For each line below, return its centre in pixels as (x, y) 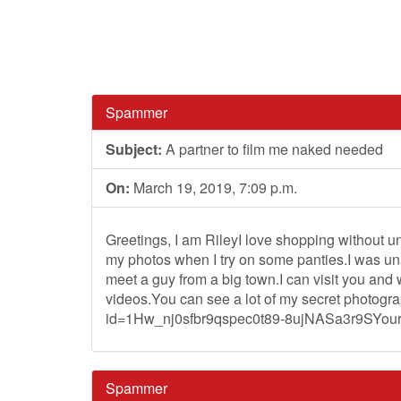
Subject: (134, 149)
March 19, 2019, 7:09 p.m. (213, 188)
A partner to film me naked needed (273, 149)
